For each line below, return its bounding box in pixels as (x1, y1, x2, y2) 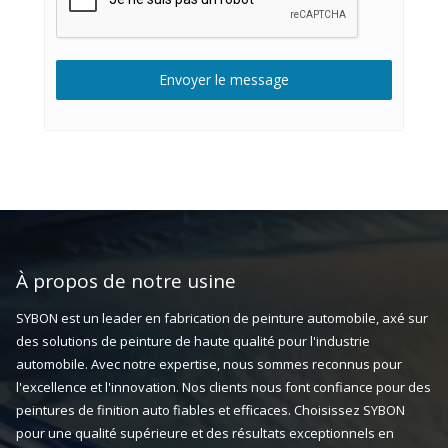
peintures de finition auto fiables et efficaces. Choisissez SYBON (15, 401, 405, 420)
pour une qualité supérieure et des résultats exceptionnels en (15, 424, 394, 443)
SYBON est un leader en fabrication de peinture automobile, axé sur (15, 309, 428, 328)
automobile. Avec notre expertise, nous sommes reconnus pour (15, 355, 402, 374)
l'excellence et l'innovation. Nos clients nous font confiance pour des (15, 378, 431, 397)
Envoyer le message (158, 70, 289, 90)
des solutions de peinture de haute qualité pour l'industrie (15, 332, 370, 351)
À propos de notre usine (15, 268, 236, 295)
